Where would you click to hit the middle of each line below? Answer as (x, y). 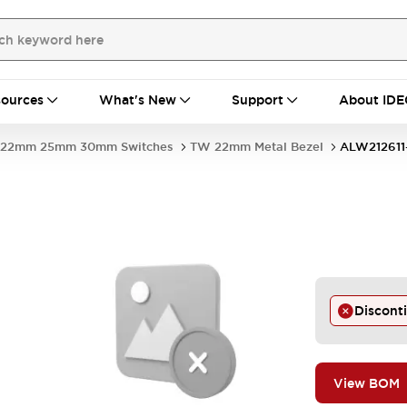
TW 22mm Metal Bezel (257, 147)
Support (258, 100)
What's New (138, 100)
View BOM (367, 383)
